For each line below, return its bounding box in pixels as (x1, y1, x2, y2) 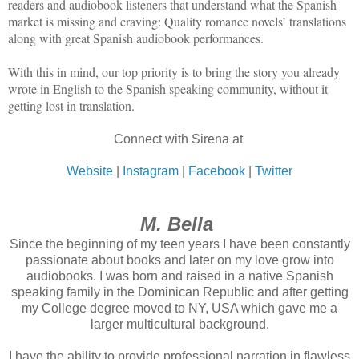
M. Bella (140, 213, 219, 236)
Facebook (188, 164, 245, 179)
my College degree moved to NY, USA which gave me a (22, 301, 337, 316)
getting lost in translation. (8, 97, 135, 115)
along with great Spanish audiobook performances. (8, 30, 264, 47)
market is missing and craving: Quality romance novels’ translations (8, 13, 346, 30)
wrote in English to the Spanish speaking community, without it (8, 80, 328, 98)
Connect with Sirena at (113, 132, 246, 147)
